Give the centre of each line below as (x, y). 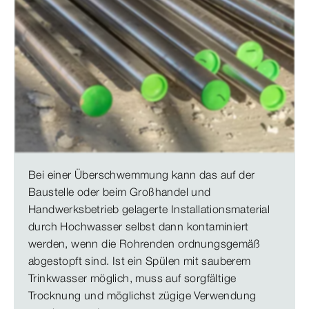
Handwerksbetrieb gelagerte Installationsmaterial (149, 209)
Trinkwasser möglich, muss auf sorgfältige (132, 278)
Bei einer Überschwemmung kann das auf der (142, 175)
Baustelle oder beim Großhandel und (120, 192)
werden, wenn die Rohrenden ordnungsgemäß (144, 243)
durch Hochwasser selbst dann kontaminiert (139, 226)
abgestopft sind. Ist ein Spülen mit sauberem (140, 261)
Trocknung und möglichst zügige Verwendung (142, 295)
